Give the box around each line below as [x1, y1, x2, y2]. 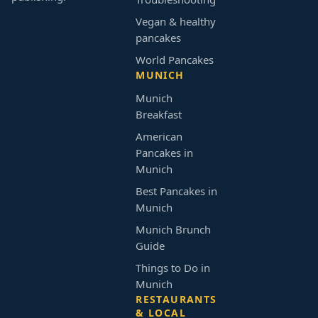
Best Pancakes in [136, 184, 218, 199]
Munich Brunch [136, 222, 212, 237]
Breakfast [136, 107, 182, 122]
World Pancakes [136, 53, 214, 67]
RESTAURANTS [136, 292, 217, 307]
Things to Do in [136, 261, 211, 275]
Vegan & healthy [136, 14, 216, 29]
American [136, 129, 183, 144]
